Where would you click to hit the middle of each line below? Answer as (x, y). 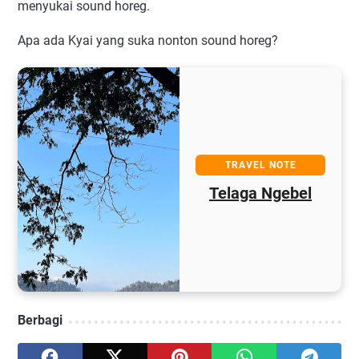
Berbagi (40, 321)
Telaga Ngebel (165, 194)
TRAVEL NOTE (166, 165)
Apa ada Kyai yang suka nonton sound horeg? (148, 41)
